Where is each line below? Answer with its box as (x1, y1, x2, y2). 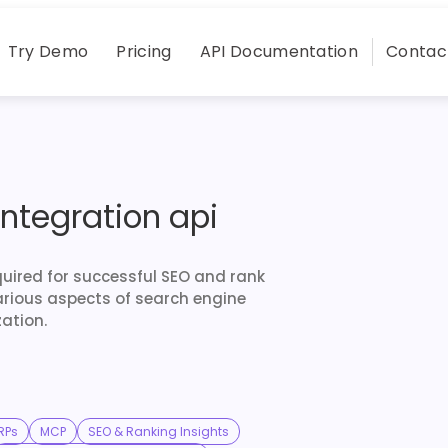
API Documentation (199, 40, 359, 63)
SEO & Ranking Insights (87, 422, 229, 440)
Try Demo (7, 40, 89, 63)
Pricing (116, 40, 172, 63)
